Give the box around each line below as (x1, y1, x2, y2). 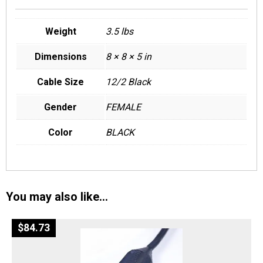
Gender (44, 102, 77, 113)
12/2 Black (106, 76, 151, 88)
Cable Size (37, 76, 84, 88)
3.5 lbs (106, 26, 133, 38)
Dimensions (34, 51, 87, 63)
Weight (45, 26, 76, 38)
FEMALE (106, 102, 141, 113)
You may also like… (6, 189, 108, 204)
